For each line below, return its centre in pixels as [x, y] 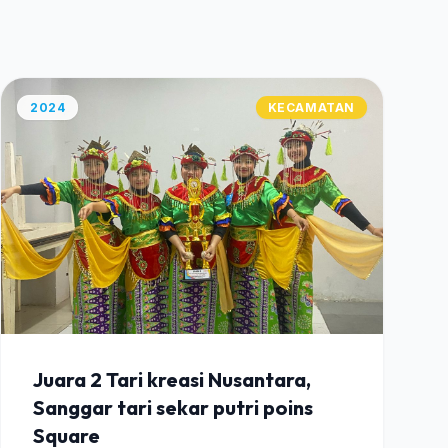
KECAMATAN [311, 107]
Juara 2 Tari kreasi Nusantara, [172, 379]
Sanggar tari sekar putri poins [173, 407]
